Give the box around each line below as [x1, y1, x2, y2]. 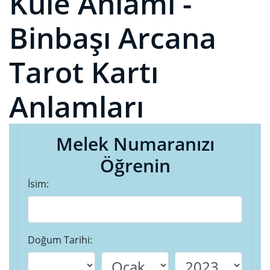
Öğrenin [99, 153, 171, 178]
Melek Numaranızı [55, 131, 215, 157]
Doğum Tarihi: [28, 233, 92, 247]
